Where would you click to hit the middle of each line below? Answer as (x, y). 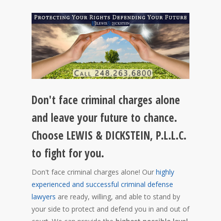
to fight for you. (68, 153)
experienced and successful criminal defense (102, 184)
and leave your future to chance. (104, 118)
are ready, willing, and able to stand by (118, 197)
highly (165, 172)
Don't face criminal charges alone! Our (94, 172)
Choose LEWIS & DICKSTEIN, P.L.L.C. (109, 136)
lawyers (44, 197)
